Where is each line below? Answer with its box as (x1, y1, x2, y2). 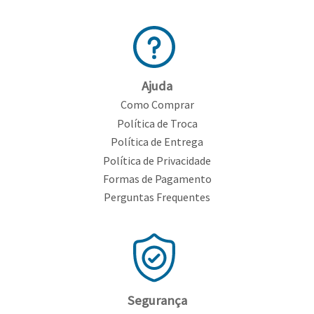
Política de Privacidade (103, 153, 211, 168)
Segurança (127, 292, 187, 309)
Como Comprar (120, 97, 194, 112)
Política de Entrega (111, 135, 203, 149)
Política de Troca (116, 116, 198, 130)
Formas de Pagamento (102, 171, 212, 186)
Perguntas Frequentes (104, 190, 210, 205)
